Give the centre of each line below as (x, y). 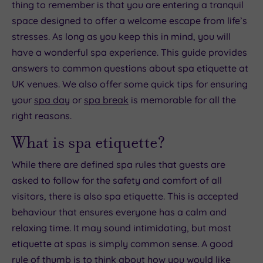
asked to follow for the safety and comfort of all (117, 181)
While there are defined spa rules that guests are (119, 165)
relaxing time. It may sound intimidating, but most (122, 228)
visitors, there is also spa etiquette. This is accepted (125, 196)
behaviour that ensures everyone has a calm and (119, 212)
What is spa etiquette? (89, 143)
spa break (106, 100)
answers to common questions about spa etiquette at (130, 68)
